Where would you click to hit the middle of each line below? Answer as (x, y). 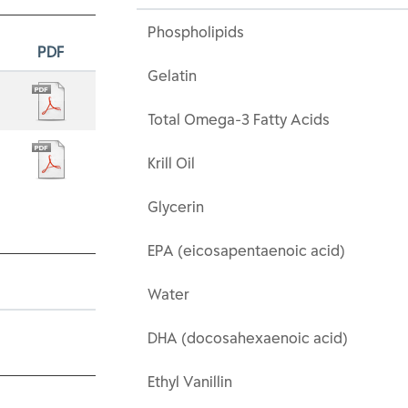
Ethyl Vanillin (190, 382)
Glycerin (176, 207)
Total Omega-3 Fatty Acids (239, 119)
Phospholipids (196, 32)
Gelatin (173, 76)
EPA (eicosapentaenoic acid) (247, 250)
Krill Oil (172, 163)
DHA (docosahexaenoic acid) (248, 338)
